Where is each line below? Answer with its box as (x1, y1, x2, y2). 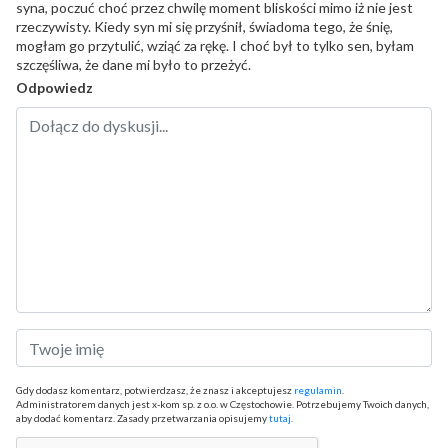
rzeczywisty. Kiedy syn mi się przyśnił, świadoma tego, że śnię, (16, 18, 393, 36)
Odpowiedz (16, 79, 93, 97)
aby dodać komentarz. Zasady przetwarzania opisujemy (16, 412, 269, 425)
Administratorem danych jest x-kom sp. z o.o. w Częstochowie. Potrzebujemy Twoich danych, (16, 398, 429, 411)
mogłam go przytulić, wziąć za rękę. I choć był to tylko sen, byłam (16, 37, 414, 55)
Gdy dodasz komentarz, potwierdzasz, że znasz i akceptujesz (16, 384, 294, 397)
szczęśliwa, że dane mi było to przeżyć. (16, 56, 251, 74)
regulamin (294, 384, 342, 397)
